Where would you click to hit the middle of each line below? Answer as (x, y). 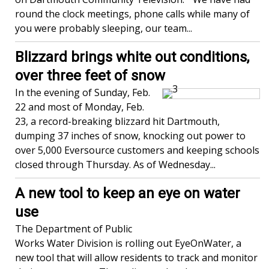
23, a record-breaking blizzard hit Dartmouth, (117, 121)
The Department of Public (74, 229)
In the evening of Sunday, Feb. (83, 92)
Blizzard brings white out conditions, (132, 57)
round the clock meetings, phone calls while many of (132, 14)
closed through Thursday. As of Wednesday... (115, 165)
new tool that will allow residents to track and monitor (136, 258)
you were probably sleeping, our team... (104, 28)
